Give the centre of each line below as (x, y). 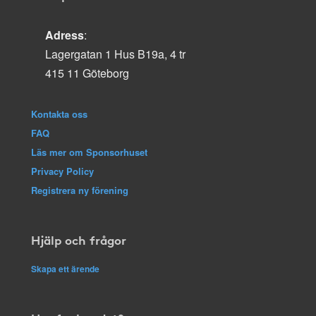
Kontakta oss (59, 114)
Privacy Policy (62, 171)
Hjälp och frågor (79, 239)
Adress (65, 35)
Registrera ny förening (80, 190)
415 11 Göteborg (87, 73)
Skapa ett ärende (65, 268)
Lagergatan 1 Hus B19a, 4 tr (115, 54)
